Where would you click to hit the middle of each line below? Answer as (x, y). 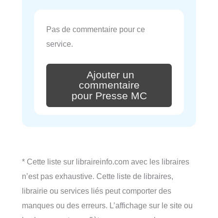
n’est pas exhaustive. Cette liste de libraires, (98, 176)
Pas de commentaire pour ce (96, 29)
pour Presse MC (109, 96)
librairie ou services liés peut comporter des (97, 191)
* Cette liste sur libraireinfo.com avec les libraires (106, 162)
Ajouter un (110, 75)
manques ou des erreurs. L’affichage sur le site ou (107, 206)
